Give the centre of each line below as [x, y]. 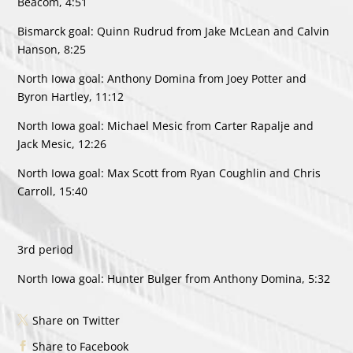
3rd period [46, 249]
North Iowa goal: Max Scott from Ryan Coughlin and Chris [169, 173]
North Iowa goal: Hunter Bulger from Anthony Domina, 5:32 [174, 278]
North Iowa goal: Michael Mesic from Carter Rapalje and [166, 125]
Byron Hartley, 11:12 [71, 96]
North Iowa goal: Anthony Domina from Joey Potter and [162, 78]
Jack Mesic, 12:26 [62, 143]
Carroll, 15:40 [53, 191]
